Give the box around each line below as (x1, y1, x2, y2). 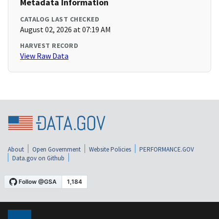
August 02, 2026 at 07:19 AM (20, 24, 111, 35)
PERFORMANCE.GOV (139, 145, 194, 153)
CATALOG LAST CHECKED (20, 15, 99, 24)
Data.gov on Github (12, 153, 65, 162)
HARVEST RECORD (20, 41, 78, 50)
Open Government (32, 145, 81, 153)
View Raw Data (20, 51, 68, 61)
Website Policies (89, 145, 131, 153)
